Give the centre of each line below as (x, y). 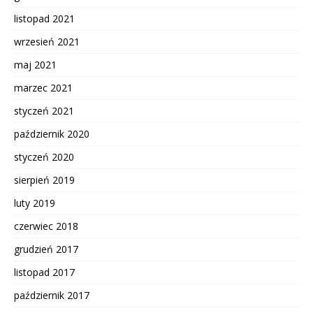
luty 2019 (35, 203)
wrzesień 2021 (47, 42)
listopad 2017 (44, 272)
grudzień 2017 (46, 249)
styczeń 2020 (44, 157)
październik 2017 (52, 296)
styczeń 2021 (44, 111)
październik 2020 (52, 134)
